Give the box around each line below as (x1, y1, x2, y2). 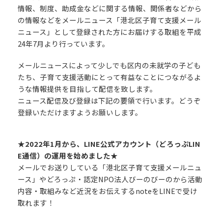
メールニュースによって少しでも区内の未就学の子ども (18, 59, 201, 70)
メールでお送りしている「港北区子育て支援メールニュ (18, 162, 202, 172)
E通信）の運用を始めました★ (18, 150, 118, 161)
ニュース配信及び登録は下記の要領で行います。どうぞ (18, 95, 201, 106)
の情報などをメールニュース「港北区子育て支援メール (18, 14, 201, 25)
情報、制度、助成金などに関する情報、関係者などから (18, 2, 202, 13)
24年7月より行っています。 (18, 38, 110, 49)
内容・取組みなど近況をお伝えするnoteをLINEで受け (18, 185, 197, 196)
